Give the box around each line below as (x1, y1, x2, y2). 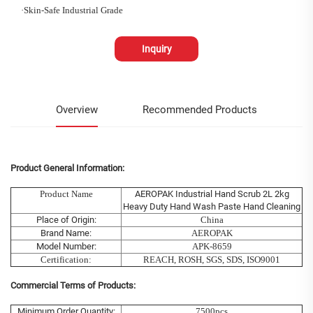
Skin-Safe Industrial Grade (24, 5, 123, 16)
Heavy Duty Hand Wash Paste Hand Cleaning (123, 201, 300, 212)
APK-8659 (191, 241, 232, 252)
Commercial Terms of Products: (10, 280, 136, 291)
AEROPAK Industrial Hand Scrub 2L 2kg (134, 189, 289, 200)
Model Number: (36, 241, 96, 252)
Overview (55, 103, 98, 117)
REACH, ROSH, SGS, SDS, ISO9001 (143, 254, 280, 265)
